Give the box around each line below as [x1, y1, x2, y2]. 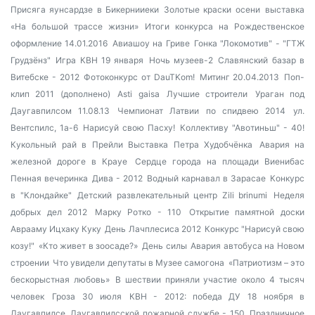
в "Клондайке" [11, 190, 72, 200]
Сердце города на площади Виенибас [134, 156, 304, 167]
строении [11, 257, 49, 268]
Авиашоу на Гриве [112, 38, 190, 49]
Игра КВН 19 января [56, 55, 144, 65]
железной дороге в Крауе [11, 156, 128, 167]
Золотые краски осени [164, 4, 260, 15]
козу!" [11, 240, 34, 251]
